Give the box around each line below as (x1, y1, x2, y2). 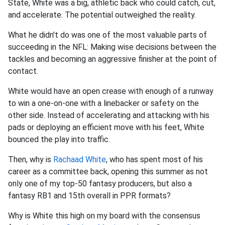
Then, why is (8, 155, 53, 165)
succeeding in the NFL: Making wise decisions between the (8, 42, 216, 52)
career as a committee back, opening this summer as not (8, 167, 208, 177)
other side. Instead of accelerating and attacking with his (8, 110, 209, 121)
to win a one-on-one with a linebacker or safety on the (8, 98, 199, 108)
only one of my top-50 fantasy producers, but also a (8, 179, 192, 189)
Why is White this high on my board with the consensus (8, 211, 200, 221)
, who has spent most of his (106, 155, 203, 165)
